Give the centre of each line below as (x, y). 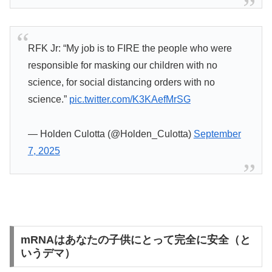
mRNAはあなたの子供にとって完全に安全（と (135, 240)
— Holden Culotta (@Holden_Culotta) (110, 134)
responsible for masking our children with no (122, 66)
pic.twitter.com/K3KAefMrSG (130, 100)
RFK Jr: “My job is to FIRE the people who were (130, 49)
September (217, 134)
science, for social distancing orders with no (121, 83)
